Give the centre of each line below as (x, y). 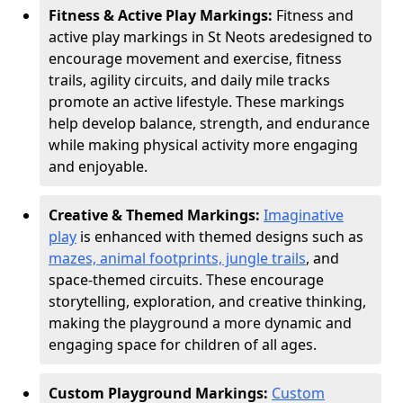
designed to (332, 37)
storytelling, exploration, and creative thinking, (207, 301)
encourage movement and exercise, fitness (195, 58)
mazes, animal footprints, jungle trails (177, 258)
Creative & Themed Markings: (156, 215)
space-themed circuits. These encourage (186, 280)
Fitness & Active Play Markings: (162, 15)
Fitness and (315, 15)
